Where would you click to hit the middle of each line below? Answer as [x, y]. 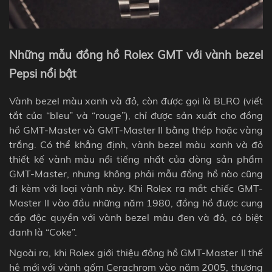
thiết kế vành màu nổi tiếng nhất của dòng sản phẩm [136, 159]
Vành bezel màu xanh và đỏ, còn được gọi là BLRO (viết [136, 100]
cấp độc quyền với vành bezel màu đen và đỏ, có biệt [136, 217]
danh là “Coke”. [43, 232]
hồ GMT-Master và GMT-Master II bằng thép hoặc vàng [136, 130]
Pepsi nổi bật [44, 74]
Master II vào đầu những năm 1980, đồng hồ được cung [136, 202]
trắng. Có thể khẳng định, [70, 144]
